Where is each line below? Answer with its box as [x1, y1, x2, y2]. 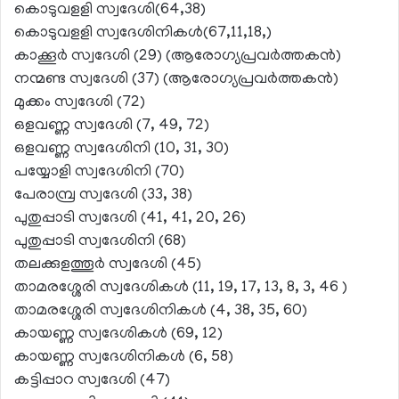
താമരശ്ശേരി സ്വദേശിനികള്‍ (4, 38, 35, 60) [14, 303, 307, 322]
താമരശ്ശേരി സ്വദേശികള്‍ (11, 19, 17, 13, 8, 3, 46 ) [14, 280, 347, 298]
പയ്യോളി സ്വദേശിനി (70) [14, 164, 184, 183]
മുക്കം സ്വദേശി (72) [14, 94, 145, 113]
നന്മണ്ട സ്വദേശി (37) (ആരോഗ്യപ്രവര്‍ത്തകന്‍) [14, 71, 338, 90]
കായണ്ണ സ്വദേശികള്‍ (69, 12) [14, 326, 223, 345]
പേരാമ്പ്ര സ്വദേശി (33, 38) [14, 187, 192, 206]
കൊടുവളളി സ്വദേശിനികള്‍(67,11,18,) [14, 25, 272, 44]
